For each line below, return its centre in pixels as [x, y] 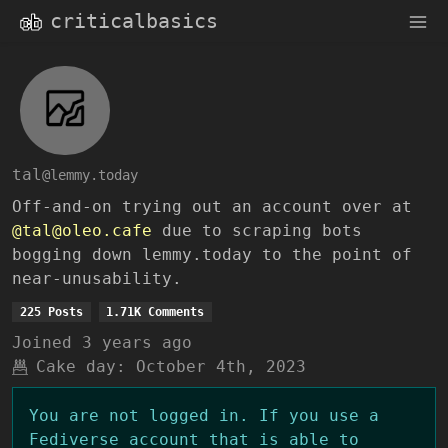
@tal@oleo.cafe [82, 231]
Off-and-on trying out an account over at [212, 207]
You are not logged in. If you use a [204, 416]
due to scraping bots [257, 231]
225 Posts [51, 312]
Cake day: [81, 367]
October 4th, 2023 [221, 367]
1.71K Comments [155, 312]
